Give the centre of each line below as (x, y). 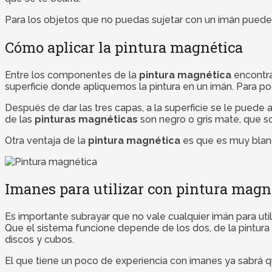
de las (20, 119)
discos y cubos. (39, 240)
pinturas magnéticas (86, 119)
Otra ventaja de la (46, 140)
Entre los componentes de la (72, 75)
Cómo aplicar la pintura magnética (124, 47)
